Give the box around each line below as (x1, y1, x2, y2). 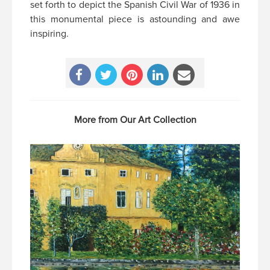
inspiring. (30, 28, 69, 40)
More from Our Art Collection (74, 114, 196, 127)
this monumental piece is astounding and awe (30, 13, 240, 26)
